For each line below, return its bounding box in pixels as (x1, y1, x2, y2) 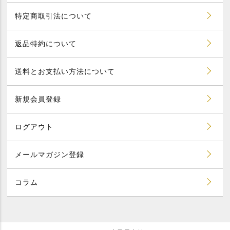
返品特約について (14, 39, 76, 48)
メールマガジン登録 (14, 150, 84, 159)
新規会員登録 (14, 94, 61, 103)
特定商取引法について (14, 11, 92, 20)
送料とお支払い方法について (14, 67, 115, 75)
